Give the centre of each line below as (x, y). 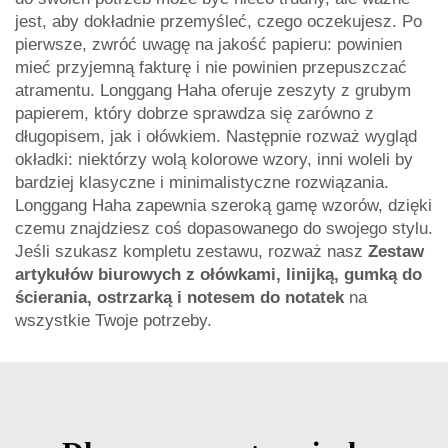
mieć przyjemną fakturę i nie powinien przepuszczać (211, 67)
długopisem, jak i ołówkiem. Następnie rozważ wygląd (216, 136)
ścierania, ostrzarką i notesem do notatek (182, 297)
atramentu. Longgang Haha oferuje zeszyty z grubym (213, 90)
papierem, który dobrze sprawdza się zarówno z (194, 113)
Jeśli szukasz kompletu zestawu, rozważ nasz (191, 251)
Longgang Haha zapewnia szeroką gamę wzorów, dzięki (223, 205)
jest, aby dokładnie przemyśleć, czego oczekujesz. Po (218, 21)
